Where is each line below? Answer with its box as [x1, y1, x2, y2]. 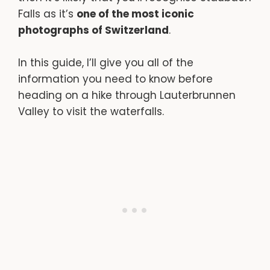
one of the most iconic [77, 6, 194, 21]
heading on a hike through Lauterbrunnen [18, 87, 236, 102]
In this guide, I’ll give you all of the [18, 55, 193, 70]
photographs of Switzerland [18, 22, 169, 37]
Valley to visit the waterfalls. [18, 104, 164, 119]
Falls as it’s [18, 6, 77, 21]
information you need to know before [18, 71, 213, 86]
